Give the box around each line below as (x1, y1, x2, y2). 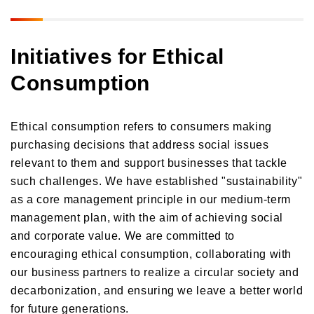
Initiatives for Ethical (11, 39, 224, 71)
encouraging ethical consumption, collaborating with (11, 244, 292, 261)
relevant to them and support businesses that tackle (11, 153, 288, 170)
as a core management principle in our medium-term (11, 189, 291, 207)
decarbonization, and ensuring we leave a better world (11, 280, 303, 298)
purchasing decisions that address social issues (11, 135, 269, 152)
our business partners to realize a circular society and (11, 262, 299, 280)
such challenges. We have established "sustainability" (11, 171, 303, 189)
